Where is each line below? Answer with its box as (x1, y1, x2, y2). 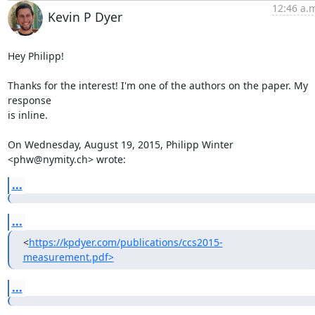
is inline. (7, 108, 48, 122)
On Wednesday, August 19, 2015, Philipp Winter (7, 138, 233, 151)
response (7, 94, 51, 107)
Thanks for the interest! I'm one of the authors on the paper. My (7, 79, 308, 92)
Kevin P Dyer (47, 8, 122, 25)
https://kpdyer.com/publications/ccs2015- (28, 236, 223, 249)
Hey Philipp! (7, 49, 64, 63)
